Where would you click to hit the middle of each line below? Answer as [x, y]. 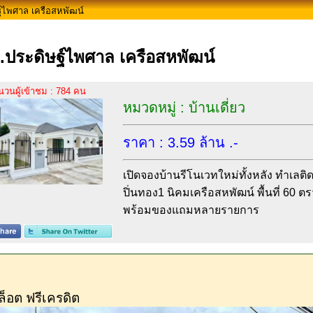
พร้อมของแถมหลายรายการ [191, 210]
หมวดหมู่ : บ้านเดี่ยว [184, 108]
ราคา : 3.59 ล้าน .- [181, 143]
